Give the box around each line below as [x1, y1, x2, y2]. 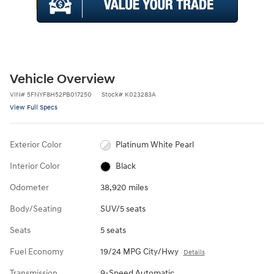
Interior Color [10, 161, 60, 171]
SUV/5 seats [100, 204, 146, 214]
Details [183, 248, 205, 256]
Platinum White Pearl [116, 139, 194, 150]
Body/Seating [10, 204, 62, 214]
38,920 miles [100, 182, 148, 193]
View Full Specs [10, 103, 57, 111]
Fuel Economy [10, 246, 64, 257]
